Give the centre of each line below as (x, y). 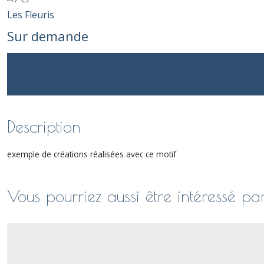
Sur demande (48, 36)
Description (44, 126)
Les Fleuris (31, 15)
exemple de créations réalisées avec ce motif (92, 154)
